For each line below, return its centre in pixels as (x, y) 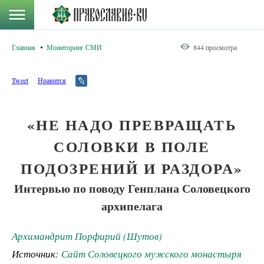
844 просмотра (215, 47)
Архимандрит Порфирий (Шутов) (87, 236)
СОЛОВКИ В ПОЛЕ (132, 146)
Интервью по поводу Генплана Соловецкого (132, 188)
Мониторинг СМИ (74, 47)
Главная (24, 47)
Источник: (37, 254)
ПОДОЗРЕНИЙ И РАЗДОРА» (132, 168)
